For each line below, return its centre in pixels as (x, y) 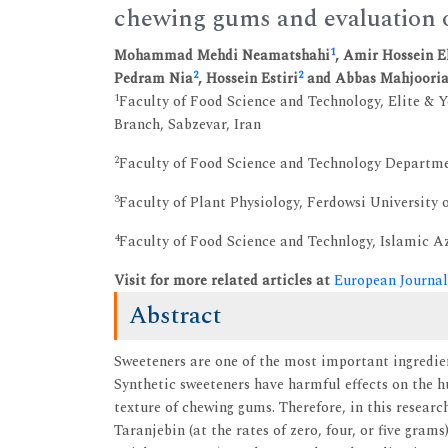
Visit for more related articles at (224, 280)
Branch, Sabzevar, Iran (187, 124)
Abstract (175, 316)
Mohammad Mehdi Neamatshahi (222, 55)
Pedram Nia (153, 78)
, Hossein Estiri (248, 78)
